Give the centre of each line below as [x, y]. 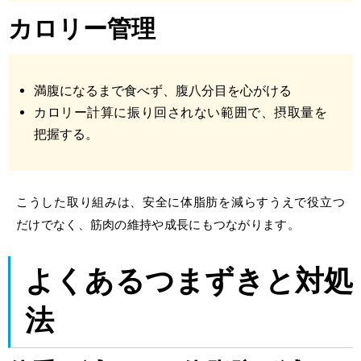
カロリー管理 [82, 30]
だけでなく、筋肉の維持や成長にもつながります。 [158, 225]
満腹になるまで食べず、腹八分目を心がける [163, 91]
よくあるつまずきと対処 [189, 282]
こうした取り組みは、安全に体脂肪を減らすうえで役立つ [180, 202]
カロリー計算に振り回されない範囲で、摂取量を [180, 113]
